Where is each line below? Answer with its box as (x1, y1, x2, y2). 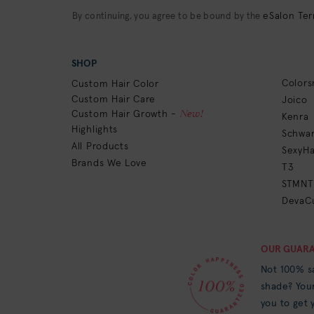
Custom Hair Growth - (71, 109, 180, 119)
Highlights (71, 125, 118, 135)
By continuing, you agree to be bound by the (71, 12, 264, 21)
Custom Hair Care (71, 95, 156, 104)
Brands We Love (71, 158, 147, 168)
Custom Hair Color (71, 79, 159, 89)
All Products (71, 142, 129, 151)
